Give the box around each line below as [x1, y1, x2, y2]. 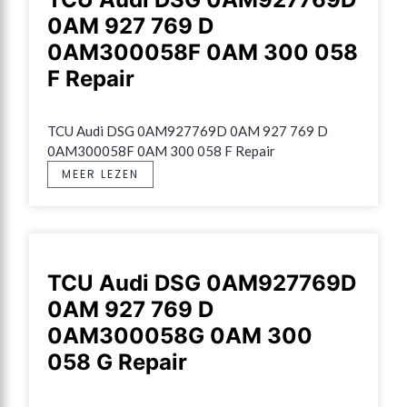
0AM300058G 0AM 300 [47, 323, 313, 350]
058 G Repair [47, 349, 187, 376]
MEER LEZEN [62, 166, 139, 183]
